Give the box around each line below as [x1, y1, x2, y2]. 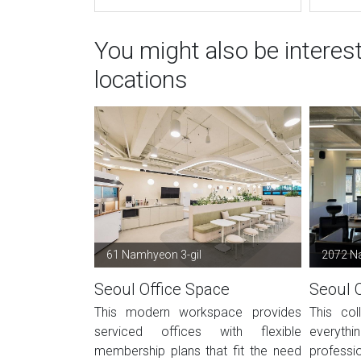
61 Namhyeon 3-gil [106, 248, 201, 261]
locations [94, 65, 188, 93]
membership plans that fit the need [94, 343, 301, 359]
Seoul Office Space [94, 280, 230, 299]
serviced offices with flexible [94, 324, 301, 339]
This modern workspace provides [94, 305, 301, 320]
